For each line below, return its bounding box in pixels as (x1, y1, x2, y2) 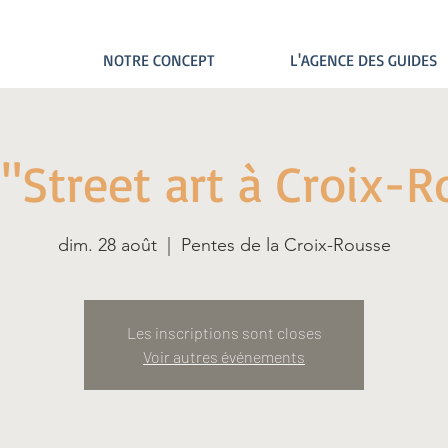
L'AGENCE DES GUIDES (289, 50, 437, 70)
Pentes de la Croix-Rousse (180, 234, 391, 256)
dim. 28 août (57, 234, 157, 256)
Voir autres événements (143, 347, 305, 366)
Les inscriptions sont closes (126, 323, 322, 342)
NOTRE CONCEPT (103, 50, 215, 70)
